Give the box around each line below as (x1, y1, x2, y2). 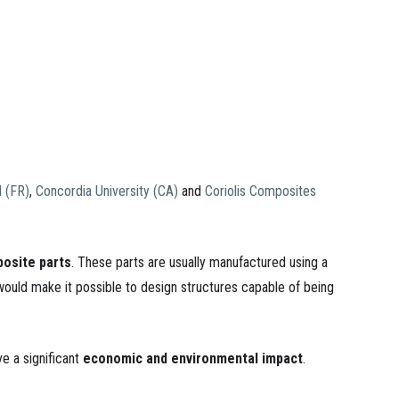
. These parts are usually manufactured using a (71, 254, 328, 271)
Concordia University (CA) (36, 183, 178, 199)
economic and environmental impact (83, 350, 303, 367)
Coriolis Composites (205, 183, 316, 199)
